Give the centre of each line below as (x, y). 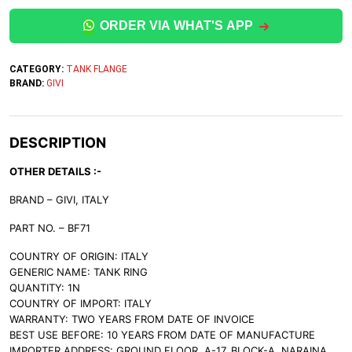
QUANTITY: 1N (45, 288)
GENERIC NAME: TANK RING (79, 272)
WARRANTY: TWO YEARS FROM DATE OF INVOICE (132, 319)
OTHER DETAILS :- (55, 171)
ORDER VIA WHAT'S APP (176, 26)
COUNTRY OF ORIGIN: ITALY (79, 256)
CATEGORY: (38, 69)
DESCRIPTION (58, 143)
